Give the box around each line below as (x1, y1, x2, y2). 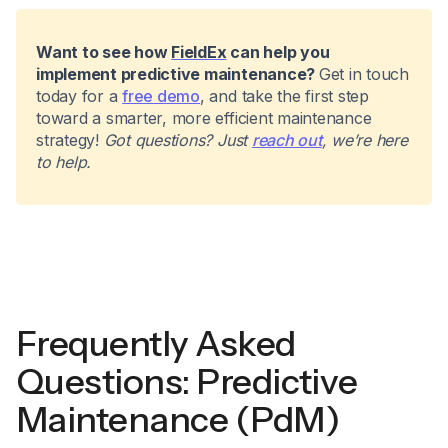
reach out (251, 130, 322, 151)
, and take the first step (199, 86, 369, 107)
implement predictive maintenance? (36, 64, 319, 85)
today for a (36, 86, 123, 107)
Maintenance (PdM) (16, 398, 340, 442)
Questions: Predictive (16, 360, 358, 404)
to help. (36, 152, 92, 173)
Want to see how (36, 42, 172, 63)
